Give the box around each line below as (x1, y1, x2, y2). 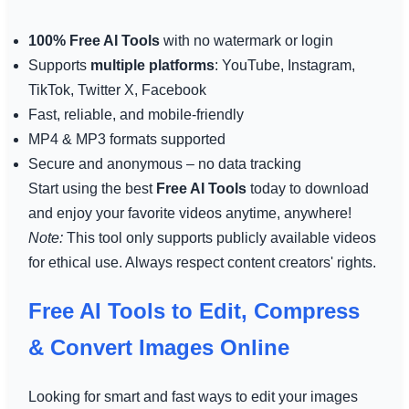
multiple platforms (89, 57, 215, 73)
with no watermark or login (159, 32, 333, 48)
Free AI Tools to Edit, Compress (27, 298, 360, 323)
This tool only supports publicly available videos (62, 229, 376, 246)
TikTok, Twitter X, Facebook (27, 81, 206, 98)
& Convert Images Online (27, 334, 289, 360)
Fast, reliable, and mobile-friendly (27, 106, 244, 122)
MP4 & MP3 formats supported (27, 131, 225, 147)
